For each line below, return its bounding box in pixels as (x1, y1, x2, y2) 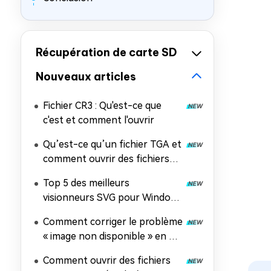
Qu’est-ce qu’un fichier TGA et (43, 139, 181, 150)
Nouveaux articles (36, 70, 136, 83)
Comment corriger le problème (43, 216, 183, 227)
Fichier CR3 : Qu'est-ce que (43, 100, 162, 111)
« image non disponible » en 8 (43, 230, 174, 242)
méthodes (43, 245, 89, 256)
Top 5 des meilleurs (43, 177, 129, 189)
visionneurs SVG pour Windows (43, 192, 183, 203)
